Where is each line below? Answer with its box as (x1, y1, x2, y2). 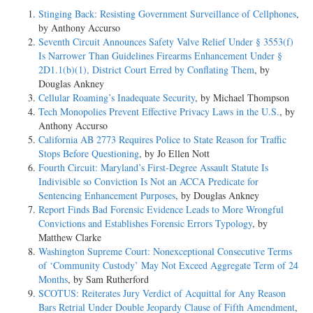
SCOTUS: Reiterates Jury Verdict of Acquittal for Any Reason (38, 286, 286, 300)
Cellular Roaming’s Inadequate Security (38, 90, 195, 104)
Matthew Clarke (38, 230, 101, 244)
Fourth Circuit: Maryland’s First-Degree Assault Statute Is (38, 160, 268, 174)
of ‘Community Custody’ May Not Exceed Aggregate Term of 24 (38, 258, 298, 272)
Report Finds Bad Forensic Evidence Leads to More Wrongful (38, 202, 284, 216)
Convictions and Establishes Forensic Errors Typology (38, 216, 252, 230)
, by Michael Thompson (195, 90, 289, 104)
